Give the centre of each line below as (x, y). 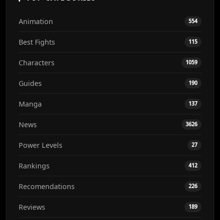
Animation (36, 22)
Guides (30, 83)
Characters (37, 63)
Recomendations (47, 187)
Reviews (32, 207)
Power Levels (41, 145)
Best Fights (37, 42)
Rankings (34, 166)
